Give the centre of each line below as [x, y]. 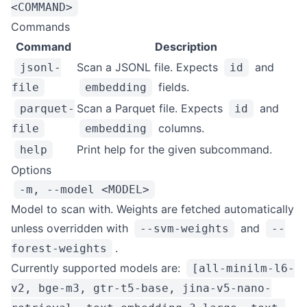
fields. [172, 87]
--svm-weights [184, 229]
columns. [180, 128]
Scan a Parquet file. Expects [151, 108]
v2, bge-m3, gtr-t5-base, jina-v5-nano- [141, 288]
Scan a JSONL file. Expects [149, 67]
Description [186, 47]
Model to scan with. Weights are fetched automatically [152, 209]
